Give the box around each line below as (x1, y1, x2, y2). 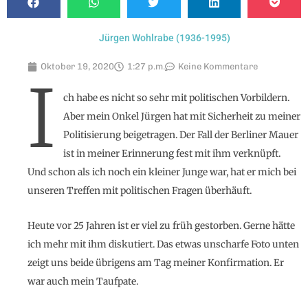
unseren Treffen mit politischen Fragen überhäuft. (27, 184, 252, 197)
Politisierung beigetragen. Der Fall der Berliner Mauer (63, 129, 299, 141)
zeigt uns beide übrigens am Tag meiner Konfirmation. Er (27, 256, 284, 269)
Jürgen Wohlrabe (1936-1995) (98, 32, 230, 43)
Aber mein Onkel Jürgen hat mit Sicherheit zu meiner (63, 110, 301, 122)
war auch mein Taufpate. (27, 275, 138, 287)
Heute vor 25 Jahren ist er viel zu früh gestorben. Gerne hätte (27, 219, 295, 232)
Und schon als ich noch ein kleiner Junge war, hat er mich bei (27, 166, 296, 178)
